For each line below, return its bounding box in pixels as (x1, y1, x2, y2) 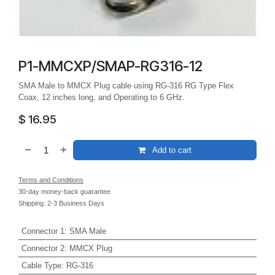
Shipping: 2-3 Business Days (18, 199, 104, 207)
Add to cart (150, 145, 192, 155)
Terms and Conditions (18, 176, 83, 184)
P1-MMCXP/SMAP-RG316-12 (18, 57, 203, 76)
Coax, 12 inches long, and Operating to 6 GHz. (18, 92, 185, 102)
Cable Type (21, 260, 61, 270)
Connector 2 (21, 243, 64, 253)
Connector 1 (21, 226, 64, 236)
